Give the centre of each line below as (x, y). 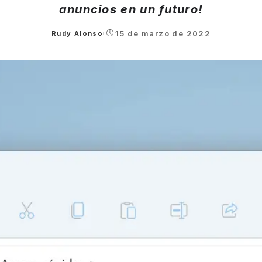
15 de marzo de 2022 (163, 33)
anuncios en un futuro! (131, 9)
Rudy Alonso (77, 33)
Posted (65, 38)
